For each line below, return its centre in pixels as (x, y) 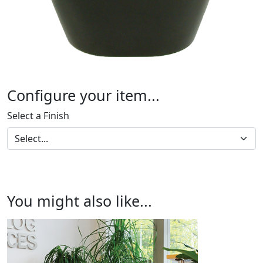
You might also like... (80, 201)
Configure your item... (83, 95)
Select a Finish (38, 116)
